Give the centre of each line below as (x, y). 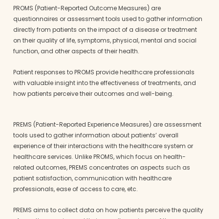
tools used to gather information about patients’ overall (96, 135)
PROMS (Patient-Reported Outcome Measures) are (87, 8)
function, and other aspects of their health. (76, 51)
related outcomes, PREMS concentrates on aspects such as (101, 167)
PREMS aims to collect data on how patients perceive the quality (108, 210)
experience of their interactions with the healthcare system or (103, 146)
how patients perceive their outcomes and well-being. (93, 93)
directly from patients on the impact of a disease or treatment (105, 29)
